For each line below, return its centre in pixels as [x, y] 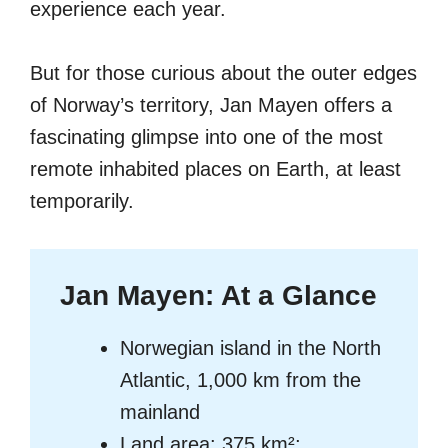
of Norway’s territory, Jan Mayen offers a [211, 105]
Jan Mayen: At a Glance [218, 296]
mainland [160, 412]
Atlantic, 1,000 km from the [240, 380]
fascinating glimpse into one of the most [206, 137]
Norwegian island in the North [250, 348]
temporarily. [82, 201]
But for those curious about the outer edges [223, 73]
